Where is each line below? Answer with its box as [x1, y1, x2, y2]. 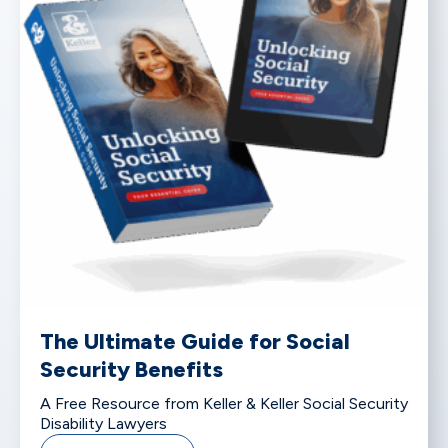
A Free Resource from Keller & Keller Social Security [40, 394, 408, 414]
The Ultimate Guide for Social [40, 328, 350, 356]
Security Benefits [40, 356, 223, 384]
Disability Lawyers [40, 414, 167, 434]
